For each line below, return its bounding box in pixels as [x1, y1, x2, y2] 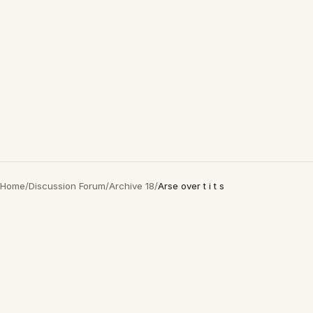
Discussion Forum [29, 180, 105, 191]
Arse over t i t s [158, 180, 224, 191]
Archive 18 [109, 180, 154, 191]
